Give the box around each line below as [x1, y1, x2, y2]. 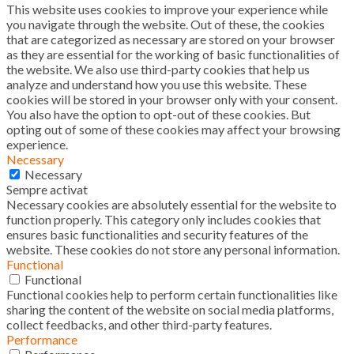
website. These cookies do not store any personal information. [6, 241, 340, 257]
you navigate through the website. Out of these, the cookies [6, 16, 325, 32]
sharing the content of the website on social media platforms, [6, 301, 333, 317]
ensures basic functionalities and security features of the [6, 226, 308, 242]
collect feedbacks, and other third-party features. [6, 316, 272, 332]
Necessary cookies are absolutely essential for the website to [6, 196, 337, 212]
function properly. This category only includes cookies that [6, 211, 321, 227]
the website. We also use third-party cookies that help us [6, 61, 310, 77]
